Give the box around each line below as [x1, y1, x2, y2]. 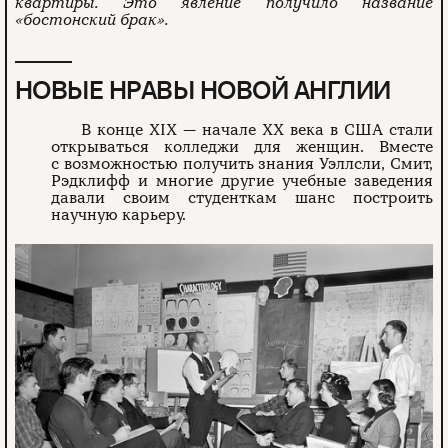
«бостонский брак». [15, 10, 169, 30]
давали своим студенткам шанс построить [51, 188, 433, 208]
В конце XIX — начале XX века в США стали [81, 120, 433, 140]
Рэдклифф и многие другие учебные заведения [51, 171, 433, 191]
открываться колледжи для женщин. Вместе [51, 137, 433, 157]
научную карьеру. [51, 205, 187, 225]
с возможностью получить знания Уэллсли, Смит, [51, 154, 433, 174]
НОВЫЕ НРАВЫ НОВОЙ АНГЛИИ [15, 74, 391, 106]
